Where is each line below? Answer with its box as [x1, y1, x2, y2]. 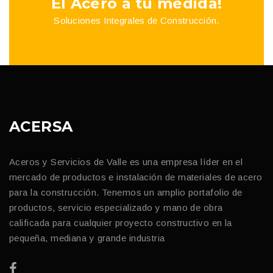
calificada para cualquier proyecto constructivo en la [9, 217, 232, 228]
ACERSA [9, 117, 73, 135]
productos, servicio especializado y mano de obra [9, 202, 223, 213]
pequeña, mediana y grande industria [9, 232, 165, 243]
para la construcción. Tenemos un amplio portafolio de [9, 186, 243, 197]
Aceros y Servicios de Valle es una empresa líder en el [9, 156, 243, 167]
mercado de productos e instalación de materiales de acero [9, 171, 263, 182]
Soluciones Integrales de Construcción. [54, 15, 219, 26]
